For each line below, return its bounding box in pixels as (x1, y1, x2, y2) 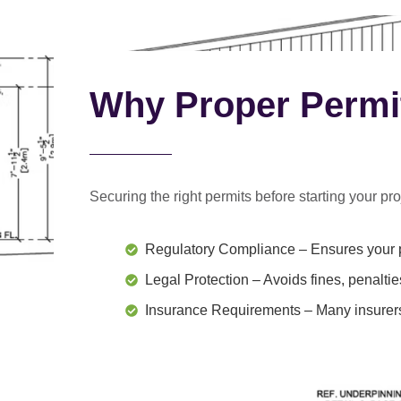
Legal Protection (145, 271, 249, 287)
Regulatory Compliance (145, 241, 295, 257)
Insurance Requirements (145, 302, 304, 318)
